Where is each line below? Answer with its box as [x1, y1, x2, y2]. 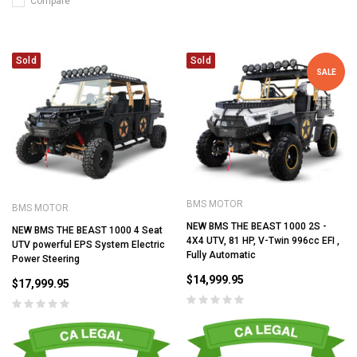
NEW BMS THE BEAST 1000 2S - [186, 221, 327, 233]
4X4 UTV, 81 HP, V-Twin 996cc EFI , [186, 235, 339, 247]
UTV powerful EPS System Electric [12, 238, 165, 250]
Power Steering [12, 253, 80, 265]
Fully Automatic [186, 249, 256, 261]
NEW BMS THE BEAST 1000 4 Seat [12, 224, 163, 236]
